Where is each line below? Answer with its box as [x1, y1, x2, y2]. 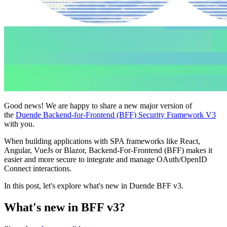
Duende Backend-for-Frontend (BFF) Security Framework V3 [16, 110, 216, 120]
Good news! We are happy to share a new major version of [4, 101, 192, 110]
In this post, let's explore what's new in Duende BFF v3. [4, 181, 183, 191]
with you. [4, 120, 34, 129]
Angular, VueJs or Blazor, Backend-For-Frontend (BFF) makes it [4, 146, 212, 155]
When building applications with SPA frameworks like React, [4, 137, 200, 146]
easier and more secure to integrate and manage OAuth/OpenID [4, 155, 207, 164]
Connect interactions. [4, 164, 71, 173]
